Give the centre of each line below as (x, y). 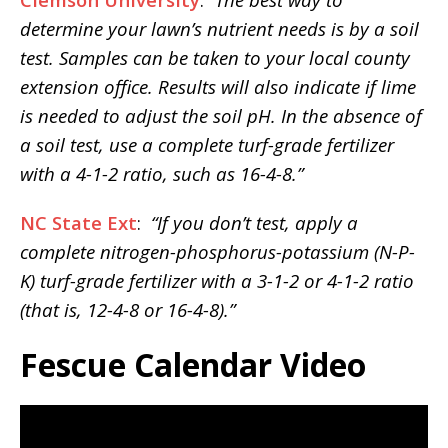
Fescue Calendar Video (193, 364)
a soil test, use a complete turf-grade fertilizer (207, 144)
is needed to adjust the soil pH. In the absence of (221, 115)
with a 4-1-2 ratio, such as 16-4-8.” (161, 173)
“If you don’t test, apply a (254, 222)
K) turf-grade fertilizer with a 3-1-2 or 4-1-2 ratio (217, 280)
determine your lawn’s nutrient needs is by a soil (219, 28)
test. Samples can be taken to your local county (215, 57)
